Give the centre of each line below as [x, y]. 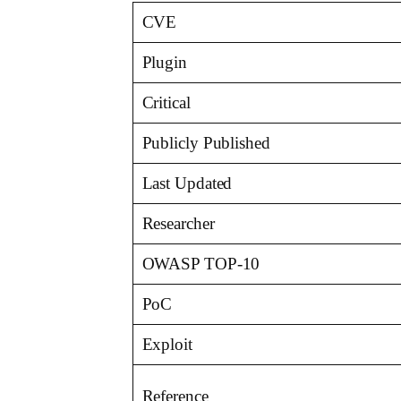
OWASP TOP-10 [201, 264]
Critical [166, 103]
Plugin [164, 63]
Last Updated [187, 183]
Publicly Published [206, 143]
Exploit [167, 345]
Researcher [178, 224]
